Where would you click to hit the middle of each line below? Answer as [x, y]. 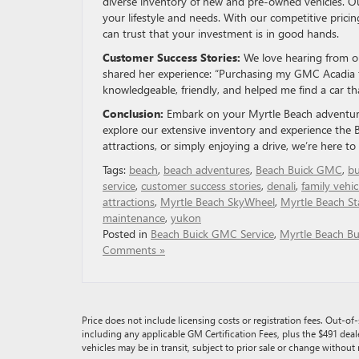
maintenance [134, 218]
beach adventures [207, 169]
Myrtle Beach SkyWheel [218, 202]
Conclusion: [133, 113]
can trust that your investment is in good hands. [221, 33]
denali [281, 186]
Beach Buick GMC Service [212, 234]
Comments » [134, 250]
